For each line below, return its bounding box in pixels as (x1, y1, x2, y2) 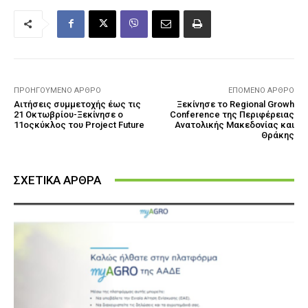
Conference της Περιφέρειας (169, 109, 294, 120)
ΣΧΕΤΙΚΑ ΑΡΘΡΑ (14, 173, 101, 187)
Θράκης (261, 129, 294, 140)
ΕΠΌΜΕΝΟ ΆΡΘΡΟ (228, 85, 294, 95)
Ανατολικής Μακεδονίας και (174, 119, 294, 130)
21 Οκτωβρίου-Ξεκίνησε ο (14, 109, 123, 120)
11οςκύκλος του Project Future (14, 119, 144, 130)
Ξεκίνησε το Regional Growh (176, 98, 294, 109)
